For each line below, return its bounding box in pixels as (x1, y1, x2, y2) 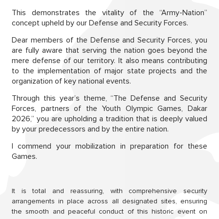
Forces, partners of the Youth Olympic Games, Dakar (12, 103, 207, 113)
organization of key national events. (12, 76, 131, 86)
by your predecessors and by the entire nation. (12, 124, 169, 134)
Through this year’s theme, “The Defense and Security (12, 93, 207, 103)
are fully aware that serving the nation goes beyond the (12, 45, 207, 55)
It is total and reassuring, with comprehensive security (12, 186, 207, 195)
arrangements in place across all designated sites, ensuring (12, 197, 207, 205)
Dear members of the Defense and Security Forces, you (12, 35, 207, 45)
